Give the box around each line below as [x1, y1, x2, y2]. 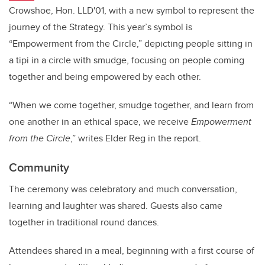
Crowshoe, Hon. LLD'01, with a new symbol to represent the [9, 3, 254, 17]
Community [9, 158, 69, 176]
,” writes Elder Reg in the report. [70, 131, 201, 145]
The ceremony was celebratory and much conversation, [9, 182, 237, 196]
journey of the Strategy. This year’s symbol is [9, 20, 192, 34]
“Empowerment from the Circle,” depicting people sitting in [9, 36, 253, 50]
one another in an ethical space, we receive [9, 114, 191, 128]
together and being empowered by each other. [9, 69, 201, 83]
